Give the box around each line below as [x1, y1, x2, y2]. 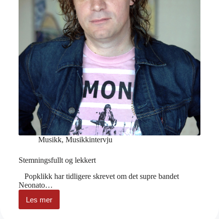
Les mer [26, 195, 52, 204]
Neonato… [19, 181, 53, 190]
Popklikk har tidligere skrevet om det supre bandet [19, 172, 179, 181]
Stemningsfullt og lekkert [19, 156, 96, 165]
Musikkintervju [66, 135, 112, 144]
